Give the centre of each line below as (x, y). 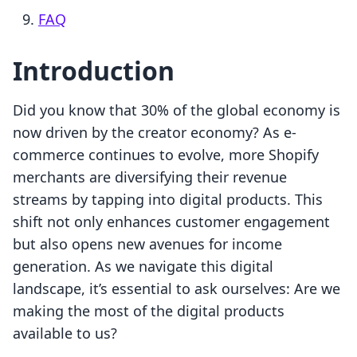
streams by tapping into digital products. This (168, 200)
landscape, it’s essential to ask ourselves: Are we (177, 289)
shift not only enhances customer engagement (171, 222)
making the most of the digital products (149, 311)
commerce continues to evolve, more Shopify (166, 155)
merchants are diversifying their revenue (150, 177)
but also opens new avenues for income (147, 244)
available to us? (65, 333)
